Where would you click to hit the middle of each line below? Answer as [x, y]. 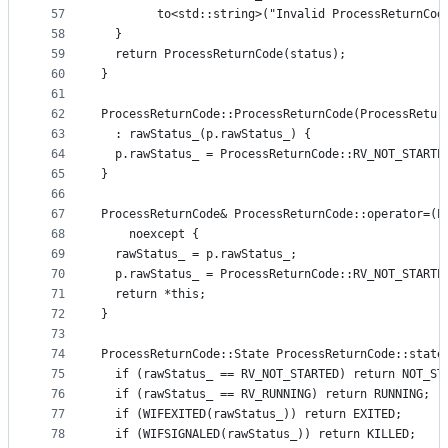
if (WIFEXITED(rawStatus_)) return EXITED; [251, 414]
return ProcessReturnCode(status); [223, 54]
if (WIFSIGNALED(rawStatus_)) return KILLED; [258, 434]
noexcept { [150, 234]
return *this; [153, 294]
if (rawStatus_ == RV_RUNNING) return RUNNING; [265, 394]
